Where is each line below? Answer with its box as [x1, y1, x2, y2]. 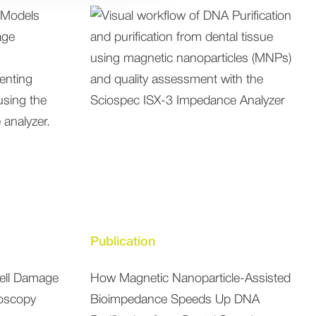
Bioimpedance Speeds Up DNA [90, 294, 260, 306]
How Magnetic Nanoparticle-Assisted [90, 273, 291, 285]
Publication [90, 236, 155, 248]
